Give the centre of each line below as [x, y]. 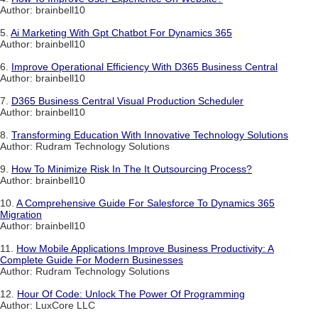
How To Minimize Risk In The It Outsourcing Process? [132, 169]
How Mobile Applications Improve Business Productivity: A [145, 249]
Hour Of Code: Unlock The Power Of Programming [131, 294]
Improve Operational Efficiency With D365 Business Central [144, 67]
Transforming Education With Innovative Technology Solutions [150, 135]
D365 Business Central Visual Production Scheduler [127, 101]
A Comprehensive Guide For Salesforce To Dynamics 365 [146, 203]
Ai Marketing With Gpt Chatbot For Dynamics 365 [121, 33]
